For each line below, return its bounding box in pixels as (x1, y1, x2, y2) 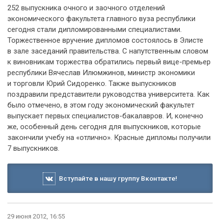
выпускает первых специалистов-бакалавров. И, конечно (7, 111, 203, 120)
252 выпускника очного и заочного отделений (7, 3, 165, 12)
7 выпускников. (7, 144, 59, 153)
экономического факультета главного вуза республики (7, 14, 195, 23)
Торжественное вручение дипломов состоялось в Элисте (7, 36, 203, 45)
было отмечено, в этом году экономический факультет (7, 101, 194, 110)
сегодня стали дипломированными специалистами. (7, 25, 182, 34)
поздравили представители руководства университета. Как (7, 90, 210, 99)
